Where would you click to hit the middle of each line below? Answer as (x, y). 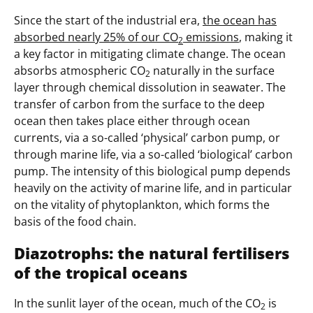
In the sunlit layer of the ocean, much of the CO (137, 303)
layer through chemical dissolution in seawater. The (150, 88)
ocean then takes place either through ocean (132, 121)
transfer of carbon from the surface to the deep (139, 104)
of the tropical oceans (101, 272)
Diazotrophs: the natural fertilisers (152, 253)
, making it (266, 37)
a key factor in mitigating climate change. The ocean (150, 54)
